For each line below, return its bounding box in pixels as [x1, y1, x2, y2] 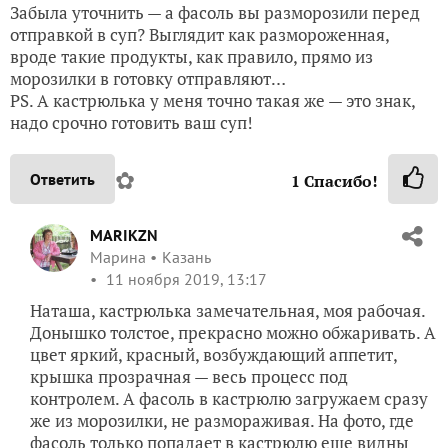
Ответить [30, 169, 95, 190]
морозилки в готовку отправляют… [10, 67, 286, 91]
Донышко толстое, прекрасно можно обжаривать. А [30, 321, 436, 345]
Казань [162, 247, 211, 268]
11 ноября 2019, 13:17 [102, 269, 267, 290]
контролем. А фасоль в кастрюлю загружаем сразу [30, 387, 428, 411]
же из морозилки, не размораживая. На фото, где [30, 409, 414, 433]
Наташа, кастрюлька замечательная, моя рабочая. [30, 299, 425, 323]
